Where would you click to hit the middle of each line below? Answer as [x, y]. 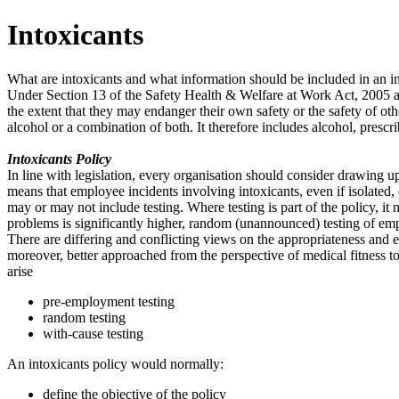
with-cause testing [93, 333]
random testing [84, 317]
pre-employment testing [109, 301]
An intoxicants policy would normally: [115, 363]
